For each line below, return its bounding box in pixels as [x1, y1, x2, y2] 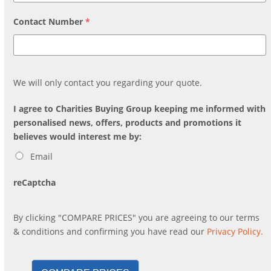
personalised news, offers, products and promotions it [13, 116, 242, 128]
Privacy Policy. [207, 225, 264, 237]
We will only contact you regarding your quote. [13, 76, 203, 88]
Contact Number [13, 15, 83, 27]
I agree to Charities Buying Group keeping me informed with [13, 102, 266, 114]
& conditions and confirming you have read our [13, 225, 207, 237]
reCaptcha [13, 176, 56, 188]
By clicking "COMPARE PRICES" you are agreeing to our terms [13, 211, 260, 223]
